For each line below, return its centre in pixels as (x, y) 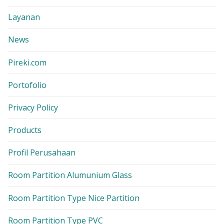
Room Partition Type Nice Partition (74, 198)
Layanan (24, 17)
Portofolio (27, 85)
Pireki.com (27, 62)
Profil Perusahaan (42, 153)
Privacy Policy (33, 107)
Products (25, 130)
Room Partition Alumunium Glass (70, 175)
